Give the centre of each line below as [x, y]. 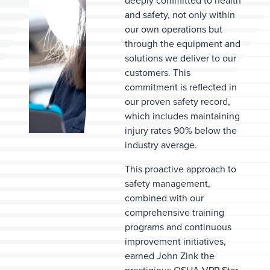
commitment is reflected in [181, 87]
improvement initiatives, [175, 241]
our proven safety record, [177, 102]
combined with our [164, 198]
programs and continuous [178, 227]
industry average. [162, 145]
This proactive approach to [181, 169]
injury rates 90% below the [181, 130]
